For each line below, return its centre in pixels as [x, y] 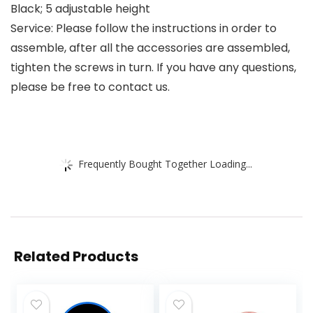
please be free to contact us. [90, 87]
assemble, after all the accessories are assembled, [150, 48]
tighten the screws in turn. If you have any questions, [153, 68]
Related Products [76, 257]
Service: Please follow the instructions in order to [144, 29]
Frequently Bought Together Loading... [165, 163]
